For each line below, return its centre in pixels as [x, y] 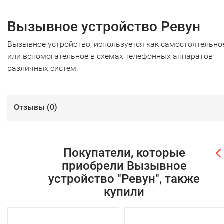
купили [124, 192]
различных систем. [43, 68]
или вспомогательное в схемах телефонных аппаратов [110, 56]
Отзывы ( [32, 107]
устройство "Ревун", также [124, 179]
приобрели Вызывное [124, 166]
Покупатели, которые [124, 153]
